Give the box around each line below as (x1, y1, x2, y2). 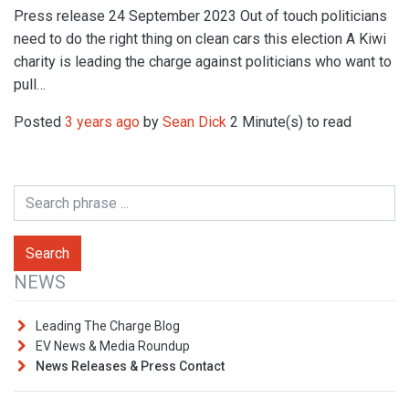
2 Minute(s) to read (226, 112, 351, 131)
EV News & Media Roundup (36, 338, 190, 353)
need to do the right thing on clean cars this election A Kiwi (14, 29, 386, 47)
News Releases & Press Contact (36, 358, 225, 373)
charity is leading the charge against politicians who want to (14, 52, 392, 70)
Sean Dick (163, 112, 226, 131)
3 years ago (65, 112, 140, 131)
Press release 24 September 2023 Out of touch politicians (14, 6, 387, 25)
